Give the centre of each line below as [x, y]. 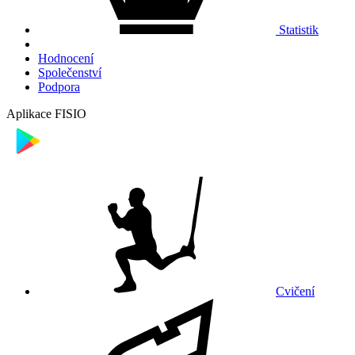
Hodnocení [66, 59]
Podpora [59, 87]
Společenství [70, 73]
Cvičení [295, 292]
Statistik [297, 30]
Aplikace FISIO [46, 114]
